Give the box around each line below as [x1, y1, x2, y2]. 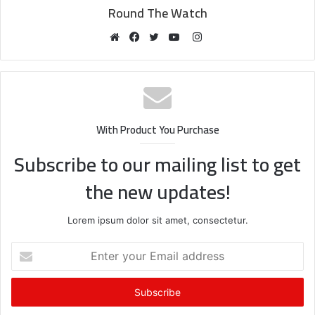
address [11, 286, 46, 298]
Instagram [200, 29, 250, 43]
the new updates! [84, 173, 231, 210]
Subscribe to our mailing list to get [14, 146, 301, 183]
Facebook [137, 46, 186, 60]
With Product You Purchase [96, 119, 219, 140]
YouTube [176, 46, 220, 60]
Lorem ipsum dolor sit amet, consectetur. [67, 214, 248, 226]
